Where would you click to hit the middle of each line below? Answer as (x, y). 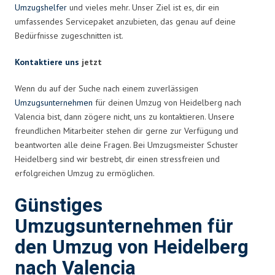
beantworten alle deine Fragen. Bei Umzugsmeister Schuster (126, 145)
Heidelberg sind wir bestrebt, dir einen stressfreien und (117, 159)
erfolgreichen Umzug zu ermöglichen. (85, 173)
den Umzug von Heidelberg (132, 247)
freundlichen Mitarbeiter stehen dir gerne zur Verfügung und (126, 130)
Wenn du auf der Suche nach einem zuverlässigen (107, 88)
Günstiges (59, 206)
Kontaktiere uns (47, 62)
